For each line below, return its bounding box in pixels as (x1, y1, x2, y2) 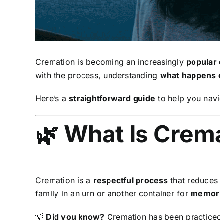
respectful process (93, 175, 168, 185)
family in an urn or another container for (35, 188, 191, 198)
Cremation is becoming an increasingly (35, 57, 187, 67)
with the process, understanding (35, 70, 160, 81)
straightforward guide (69, 93, 156, 104)
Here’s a (35, 93, 69, 104)
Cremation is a (35, 175, 93, 185)
